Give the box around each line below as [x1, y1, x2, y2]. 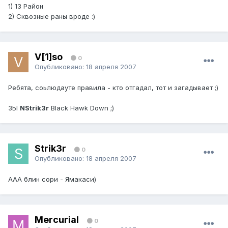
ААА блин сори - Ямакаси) [8, 175, 96, 184]
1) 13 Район [8, 2, 43, 11]
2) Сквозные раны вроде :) [8, 12, 95, 21]
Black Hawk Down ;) [49, 104, 114, 112]
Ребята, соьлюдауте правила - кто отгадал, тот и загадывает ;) [8, 83, 218, 92]
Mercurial [35, 214, 79, 225]
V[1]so [35, 51, 63, 62]
